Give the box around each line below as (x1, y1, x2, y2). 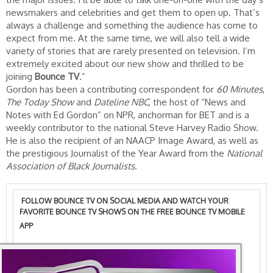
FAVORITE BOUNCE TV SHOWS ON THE (19, 207, 157, 216)
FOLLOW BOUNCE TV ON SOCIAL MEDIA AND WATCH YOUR (19, 196, 229, 205)
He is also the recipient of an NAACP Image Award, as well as (6, 134, 258, 146)
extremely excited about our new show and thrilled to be (6, 57, 244, 69)
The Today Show (6, 96, 74, 108)
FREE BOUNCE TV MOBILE (157, 207, 245, 216)
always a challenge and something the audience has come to (6, 19, 258, 31)
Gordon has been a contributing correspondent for (6, 83, 216, 95)
